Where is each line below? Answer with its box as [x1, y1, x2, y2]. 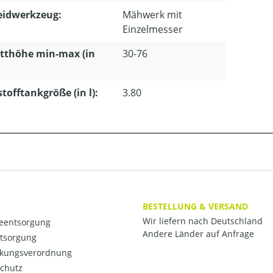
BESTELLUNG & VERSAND [143, 200, 248, 212]
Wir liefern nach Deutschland [143, 215, 263, 227]
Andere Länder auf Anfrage [143, 228, 254, 240]
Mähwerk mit [122, 8, 182, 21]
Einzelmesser [122, 23, 183, 36]
